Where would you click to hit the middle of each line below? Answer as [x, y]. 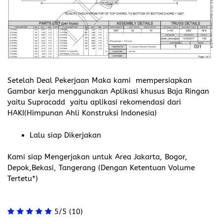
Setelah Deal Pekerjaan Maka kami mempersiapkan [100, 81]
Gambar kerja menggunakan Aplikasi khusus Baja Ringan [108, 92]
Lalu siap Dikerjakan [65, 135]
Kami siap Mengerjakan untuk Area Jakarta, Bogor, [97, 157]
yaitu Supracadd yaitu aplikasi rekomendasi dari [94, 102]
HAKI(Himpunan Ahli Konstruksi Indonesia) [82, 113]
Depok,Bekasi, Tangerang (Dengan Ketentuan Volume [101, 168]
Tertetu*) [23, 179]
